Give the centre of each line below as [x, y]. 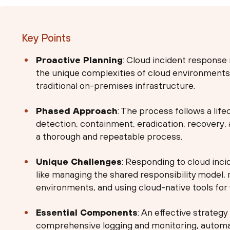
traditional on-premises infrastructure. [116, 86]
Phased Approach [77, 111]
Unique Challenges [79, 162]
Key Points [46, 38]
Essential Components [87, 213]
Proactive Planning [80, 60]
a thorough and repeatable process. [109, 137]
